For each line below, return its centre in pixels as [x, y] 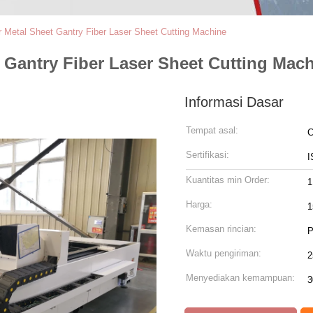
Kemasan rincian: [221, 229]
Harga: [199, 204]
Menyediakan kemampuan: [240, 278]
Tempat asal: [212, 130]
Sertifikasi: [208, 155]
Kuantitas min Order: [228, 180]
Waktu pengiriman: [224, 253]
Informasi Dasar [234, 102]
